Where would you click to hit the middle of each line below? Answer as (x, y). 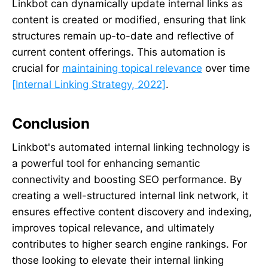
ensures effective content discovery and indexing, (132, 212)
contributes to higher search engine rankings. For (130, 244)
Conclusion (51, 123)
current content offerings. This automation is (119, 52)
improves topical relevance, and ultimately (113, 228)
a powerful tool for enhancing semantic (106, 164)
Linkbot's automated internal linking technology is (131, 147)
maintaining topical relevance (132, 68)
